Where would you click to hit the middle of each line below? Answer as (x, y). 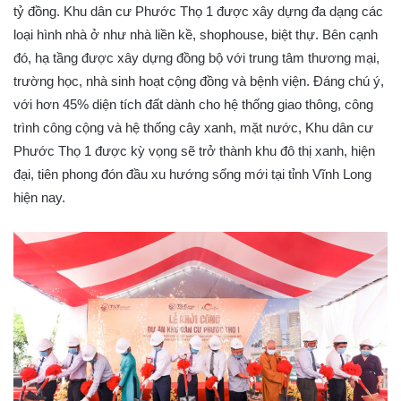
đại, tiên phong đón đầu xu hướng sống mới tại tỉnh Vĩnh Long (192, 174)
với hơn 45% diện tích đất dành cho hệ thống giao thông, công (193, 104)
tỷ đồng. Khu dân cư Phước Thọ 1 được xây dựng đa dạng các (198, 11)
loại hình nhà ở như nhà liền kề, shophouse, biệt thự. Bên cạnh (196, 34)
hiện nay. (39, 197)
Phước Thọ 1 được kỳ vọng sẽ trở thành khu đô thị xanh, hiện (194, 150)
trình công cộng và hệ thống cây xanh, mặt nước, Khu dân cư (193, 127)
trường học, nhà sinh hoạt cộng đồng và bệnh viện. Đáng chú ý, (199, 81)
